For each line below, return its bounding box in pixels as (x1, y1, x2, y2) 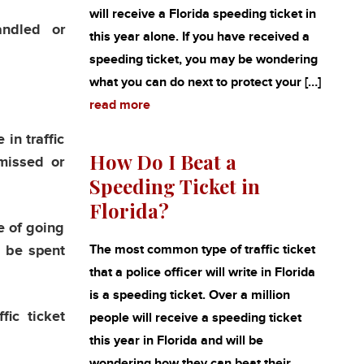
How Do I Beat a (89, 149, 236, 175)
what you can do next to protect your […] (89, 75, 321, 90)
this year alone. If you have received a (89, 29, 310, 45)
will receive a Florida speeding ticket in (89, 6, 316, 22)
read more (89, 97, 150, 113)
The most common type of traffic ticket (89, 242, 315, 258)
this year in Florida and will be (89, 333, 263, 349)
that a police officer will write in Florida (89, 265, 315, 280)
